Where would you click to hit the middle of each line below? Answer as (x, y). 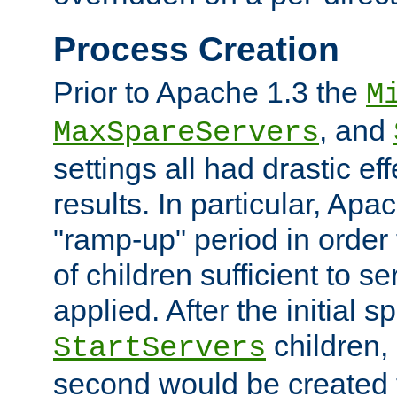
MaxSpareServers (186, 133)
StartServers (160, 349)
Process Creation (196, 49)
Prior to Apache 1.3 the (210, 93)
